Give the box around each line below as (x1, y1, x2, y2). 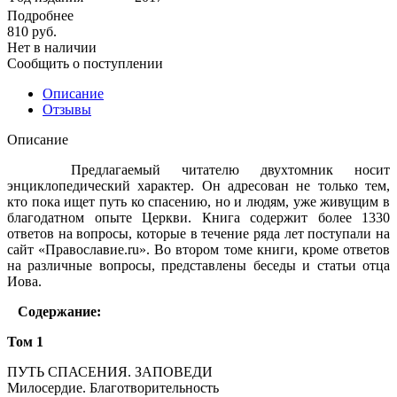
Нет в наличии (7, 39, 97, 55)
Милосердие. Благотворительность (7, 379, 219, 395)
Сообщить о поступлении (7, 55, 163, 71)
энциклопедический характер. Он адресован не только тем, (7, 177, 390, 193)
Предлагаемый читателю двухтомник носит (7, 161, 390, 177)
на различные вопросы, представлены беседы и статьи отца (7, 257, 390, 273)
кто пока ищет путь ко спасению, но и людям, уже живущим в (7, 193, 390, 209)
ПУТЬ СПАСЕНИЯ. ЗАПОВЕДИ (7, 363, 213, 379)
